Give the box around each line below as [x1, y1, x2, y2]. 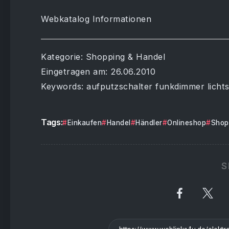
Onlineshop [167, 119, 207, 127]
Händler [135, 119, 163, 127]
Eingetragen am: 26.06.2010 [41, 66, 155, 77]
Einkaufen [67, 119, 102, 127]
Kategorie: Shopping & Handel [41, 52, 165, 62]
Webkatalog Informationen [41, 14, 151, 24]
